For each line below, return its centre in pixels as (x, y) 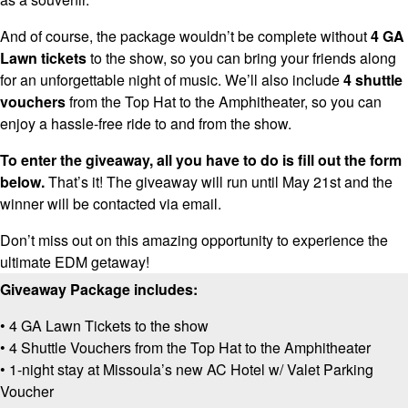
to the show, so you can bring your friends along (241, 58)
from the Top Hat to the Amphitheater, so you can (224, 102)
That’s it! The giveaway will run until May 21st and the (220, 182)
